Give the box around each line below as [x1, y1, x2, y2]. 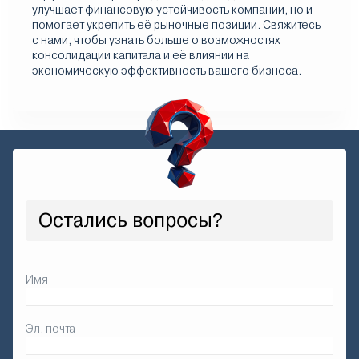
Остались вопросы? [38, 209, 223, 232]
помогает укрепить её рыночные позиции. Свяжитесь [32, 18, 321, 31]
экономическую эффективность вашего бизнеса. [32, 64, 301, 77]
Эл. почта [26, 322, 75, 335]
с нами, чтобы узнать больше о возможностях [32, 34, 280, 46]
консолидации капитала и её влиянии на [32, 49, 249, 62]
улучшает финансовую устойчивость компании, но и [32, 3, 313, 16]
